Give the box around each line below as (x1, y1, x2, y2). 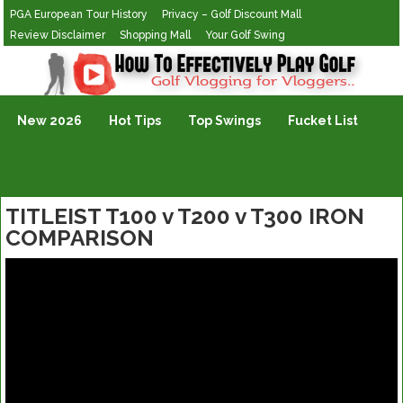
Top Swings (188, 113, 262, 128)
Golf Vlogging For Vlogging (4, 50, 170, 65)
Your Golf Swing (205, 29, 286, 41)
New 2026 (17, 113, 83, 128)
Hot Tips (109, 113, 162, 128)
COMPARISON (5, 225, 154, 251)
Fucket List (288, 113, 359, 128)
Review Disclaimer (10, 29, 106, 41)
